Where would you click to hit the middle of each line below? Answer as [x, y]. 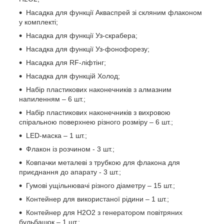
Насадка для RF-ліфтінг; [66, 62]
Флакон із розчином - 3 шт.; [70, 149]
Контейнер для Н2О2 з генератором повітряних [104, 212]
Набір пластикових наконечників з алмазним [99, 89]
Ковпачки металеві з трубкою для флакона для [103, 162]
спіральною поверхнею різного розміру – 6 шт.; [96, 122]
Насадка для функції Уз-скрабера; [82, 35]
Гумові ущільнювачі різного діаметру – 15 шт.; [100, 185]
